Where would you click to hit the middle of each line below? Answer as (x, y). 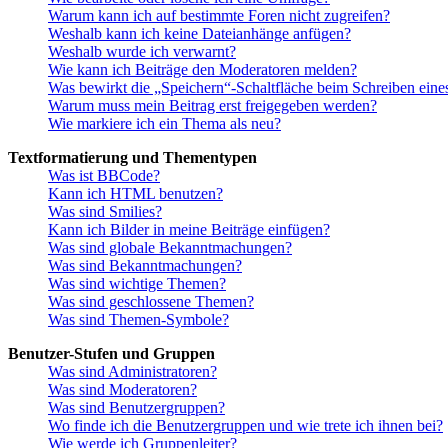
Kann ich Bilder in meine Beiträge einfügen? (189, 230)
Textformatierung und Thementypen (132, 158)
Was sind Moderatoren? (122, 390)
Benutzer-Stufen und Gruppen (111, 354)
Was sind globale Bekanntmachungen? (170, 248)
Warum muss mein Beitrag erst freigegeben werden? (212, 106)
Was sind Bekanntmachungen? (145, 266)
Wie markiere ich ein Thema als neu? (164, 124)
